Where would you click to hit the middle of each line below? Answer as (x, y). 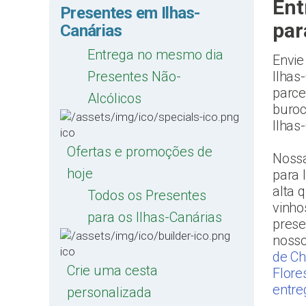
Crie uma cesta (112, 270)
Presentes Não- (134, 76)
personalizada (109, 292)
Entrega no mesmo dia (155, 55)
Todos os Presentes (147, 195)
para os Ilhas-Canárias (155, 217)
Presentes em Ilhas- (130, 13)
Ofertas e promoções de (140, 152)
